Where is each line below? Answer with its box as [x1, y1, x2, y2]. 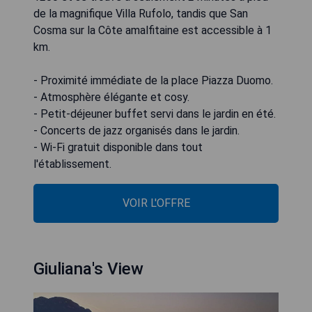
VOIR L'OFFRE [122, 196, 190, 210]
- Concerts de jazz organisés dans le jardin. [33, 124, 240, 137]
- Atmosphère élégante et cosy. [33, 91, 189, 104]
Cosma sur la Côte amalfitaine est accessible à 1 [33, 24, 272, 37]
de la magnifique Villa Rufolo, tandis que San [33, 7, 248, 20]
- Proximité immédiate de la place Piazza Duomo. [33, 74, 273, 87]
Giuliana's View [33, 259, 143, 279]
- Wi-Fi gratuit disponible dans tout [33, 141, 203, 154]
